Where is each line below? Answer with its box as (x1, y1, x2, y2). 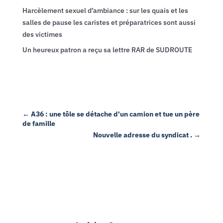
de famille (22, 119, 55, 128)
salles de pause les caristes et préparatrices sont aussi (22, 18, 196, 27)
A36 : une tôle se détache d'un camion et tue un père (30, 110, 200, 119)
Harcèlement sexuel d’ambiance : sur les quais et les (22, 6, 188, 15)
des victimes (22, 30, 62, 39)
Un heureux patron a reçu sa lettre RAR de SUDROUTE (22, 45, 192, 55)
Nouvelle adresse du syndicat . (93, 130, 193, 140)
